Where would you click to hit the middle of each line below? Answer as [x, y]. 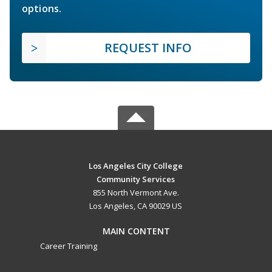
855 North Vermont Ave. [136, 192]
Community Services [136, 179]
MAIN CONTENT [136, 231]
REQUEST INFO [148, 47]
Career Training [69, 246]
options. [42, 8]
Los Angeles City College [136, 165]
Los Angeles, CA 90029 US [136, 206]
